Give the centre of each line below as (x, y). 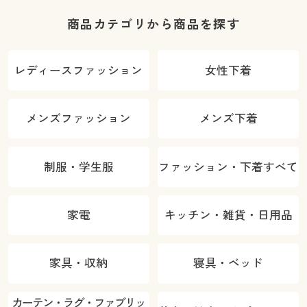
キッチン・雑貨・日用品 (228, 215)
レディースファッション (79, 70)
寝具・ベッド (229, 263)
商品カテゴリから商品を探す (153, 24)
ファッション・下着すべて (229, 167)
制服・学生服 (78, 167)
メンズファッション (79, 119)
